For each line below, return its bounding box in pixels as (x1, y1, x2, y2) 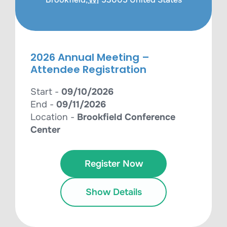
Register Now (84, 158, 143, 169)
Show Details (85, 186, 142, 198)
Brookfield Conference (77, 111, 175, 123)
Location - (30, 111, 77, 123)
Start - (30, 86, 61, 97)
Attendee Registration (30, 62, 146, 77)
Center (30, 124, 60, 135)
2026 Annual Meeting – (30, 50, 149, 64)
